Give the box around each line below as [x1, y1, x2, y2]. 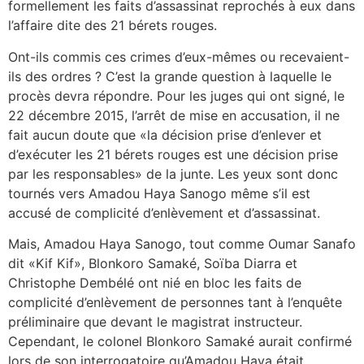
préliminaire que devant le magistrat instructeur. [8, 314, 302, 331]
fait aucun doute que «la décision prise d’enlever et [8, 126, 322, 143]
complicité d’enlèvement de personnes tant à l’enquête [8, 294, 342, 311]
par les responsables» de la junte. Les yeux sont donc [8, 165, 338, 182]
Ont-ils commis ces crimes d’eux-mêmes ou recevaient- [8, 48, 349, 65]
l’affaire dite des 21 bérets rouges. [8, 17, 217, 34]
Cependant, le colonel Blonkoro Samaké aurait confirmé [8, 333, 352, 350]
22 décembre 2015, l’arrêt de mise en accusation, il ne [8, 106, 340, 123]
